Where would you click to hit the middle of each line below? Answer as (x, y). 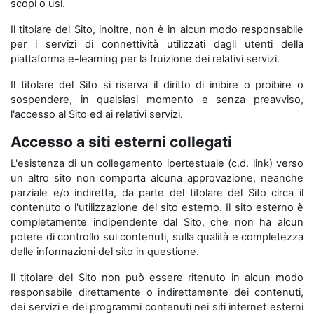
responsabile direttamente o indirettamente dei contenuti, (157, 292)
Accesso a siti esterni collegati (121, 142)
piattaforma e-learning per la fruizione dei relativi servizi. (145, 59)
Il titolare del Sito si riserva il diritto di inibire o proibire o (157, 85)
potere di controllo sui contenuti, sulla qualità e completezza (157, 237)
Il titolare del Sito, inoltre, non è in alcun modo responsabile (157, 29)
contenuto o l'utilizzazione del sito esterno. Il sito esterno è (157, 207)
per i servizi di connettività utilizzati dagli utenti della (157, 44)
